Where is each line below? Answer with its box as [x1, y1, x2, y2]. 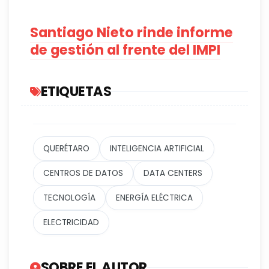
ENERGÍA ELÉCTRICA [116, 192, 193, 204]
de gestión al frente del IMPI [30, 40, 220, 60]
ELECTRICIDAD [43, 217, 99, 229]
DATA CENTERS [144, 168, 202, 180]
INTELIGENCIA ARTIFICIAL [110, 143, 204, 155]
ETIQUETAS [40, 82, 111, 101]
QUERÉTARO [43, 143, 89, 155]
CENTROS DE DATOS [43, 168, 123, 180]
